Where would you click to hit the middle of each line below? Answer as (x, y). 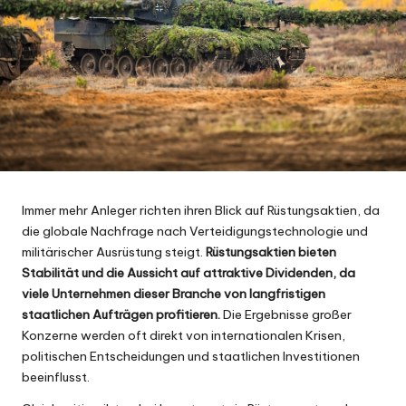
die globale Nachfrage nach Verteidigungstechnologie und (195, 231)
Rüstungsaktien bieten (271, 251)
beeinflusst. (56, 377)
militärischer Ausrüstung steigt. (114, 251)
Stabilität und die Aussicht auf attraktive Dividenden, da (188, 272)
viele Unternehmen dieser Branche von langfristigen (174, 293)
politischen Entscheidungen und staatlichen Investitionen (191, 356)
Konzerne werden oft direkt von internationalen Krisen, (184, 335)
